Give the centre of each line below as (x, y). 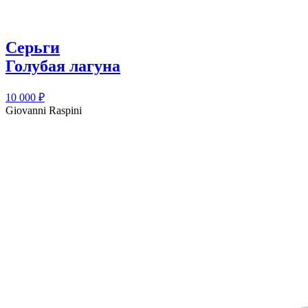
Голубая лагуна (63, 66)
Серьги (33, 47)
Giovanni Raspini (44, 110)
